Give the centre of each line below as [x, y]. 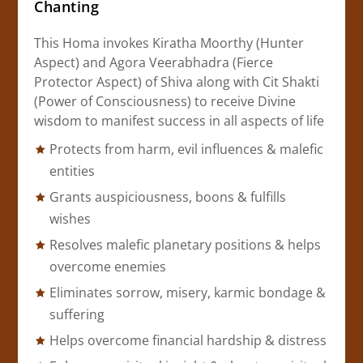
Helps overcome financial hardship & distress [188, 341]
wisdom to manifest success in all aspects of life [179, 121]
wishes [70, 219]
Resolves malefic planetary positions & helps [185, 245]
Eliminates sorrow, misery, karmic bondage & [187, 293]
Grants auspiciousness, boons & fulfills [167, 197]
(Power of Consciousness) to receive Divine [165, 102]
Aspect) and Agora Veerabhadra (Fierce [154, 63]
